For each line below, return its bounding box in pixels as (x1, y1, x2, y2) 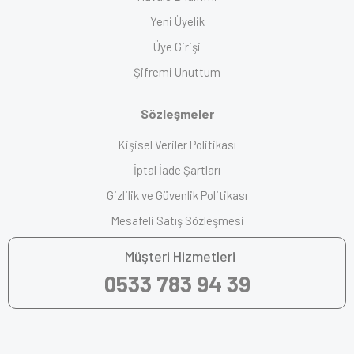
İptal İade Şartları (134, 163, 220, 178)
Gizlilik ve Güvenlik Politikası (107, 188, 247, 203)
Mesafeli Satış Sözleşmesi (110, 213, 244, 228)
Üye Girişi (153, 40, 201, 55)
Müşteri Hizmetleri (125, 247, 235, 265)
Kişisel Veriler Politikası (118, 137, 236, 153)
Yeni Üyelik (149, 14, 205, 29)
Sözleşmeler (140, 106, 214, 122)
